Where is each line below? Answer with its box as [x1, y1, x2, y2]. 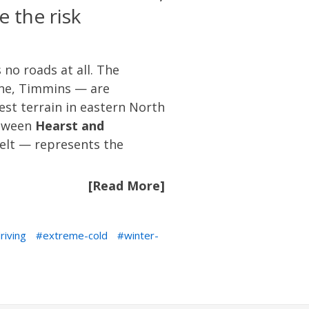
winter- [124, 228, 159, 242]
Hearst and [35, 117, 104, 134]
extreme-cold [43, 228, 108, 242]
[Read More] [88, 177, 165, 194]
